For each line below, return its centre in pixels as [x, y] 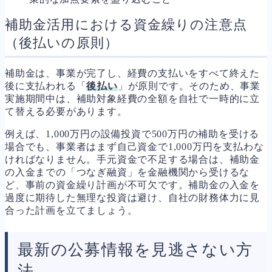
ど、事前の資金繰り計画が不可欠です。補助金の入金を [132, 185]
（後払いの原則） [62, 42]
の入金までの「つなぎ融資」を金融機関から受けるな [127, 172]
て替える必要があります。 [66, 111]
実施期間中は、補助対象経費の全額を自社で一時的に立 [132, 98]
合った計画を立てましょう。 [71, 210]
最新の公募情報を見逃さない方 [135, 250]
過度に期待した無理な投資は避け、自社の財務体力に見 [132, 197]
